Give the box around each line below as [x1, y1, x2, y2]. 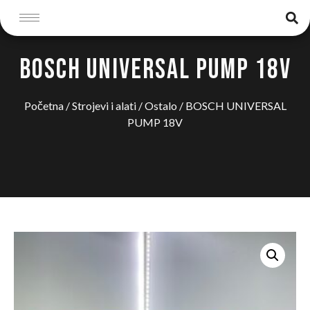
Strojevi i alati [71, 99, 136, 112]
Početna [24, 99, 64, 112]
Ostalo [144, 99, 177, 112]
